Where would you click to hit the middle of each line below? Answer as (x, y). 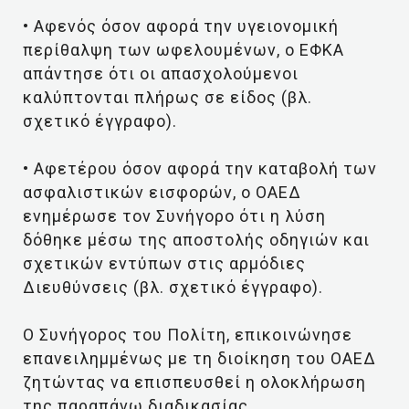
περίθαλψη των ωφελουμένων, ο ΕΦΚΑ (184, 50)
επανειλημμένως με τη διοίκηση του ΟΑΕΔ (199, 358)
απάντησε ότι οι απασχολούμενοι (161, 73)
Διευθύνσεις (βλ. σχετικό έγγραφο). (173, 287)
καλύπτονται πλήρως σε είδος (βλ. (168, 97)
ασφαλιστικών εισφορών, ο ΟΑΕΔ (162, 192)
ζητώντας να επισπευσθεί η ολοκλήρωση (194, 382)
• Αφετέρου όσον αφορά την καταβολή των (200, 168)
